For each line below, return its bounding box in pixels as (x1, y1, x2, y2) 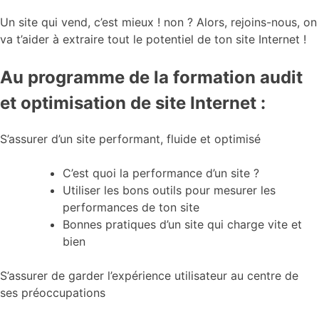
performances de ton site (63, 200, 199, 215)
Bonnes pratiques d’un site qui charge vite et (63, 217, 302, 232)
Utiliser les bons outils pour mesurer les (63, 183, 276, 198)
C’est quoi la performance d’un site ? (63, 166, 259, 181)
